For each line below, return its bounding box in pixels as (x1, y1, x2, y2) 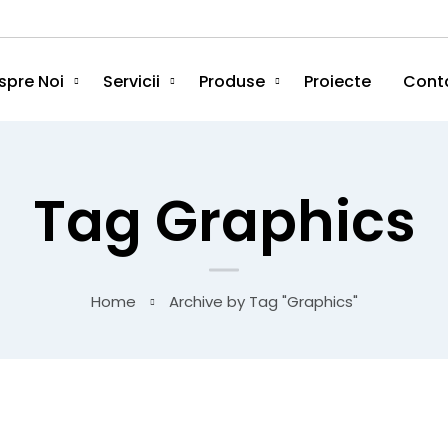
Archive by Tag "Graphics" (168, 291, 358, 313)
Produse (198, 70, 265, 93)
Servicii (102, 70, 160, 93)
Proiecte (303, 70, 371, 93)
